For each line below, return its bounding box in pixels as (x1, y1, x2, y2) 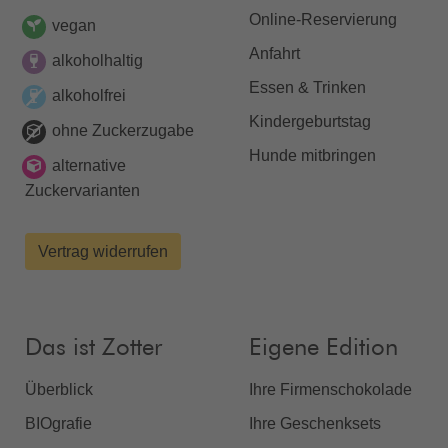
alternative (52, 156, 126, 174)
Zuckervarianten (25, 181, 140, 199)
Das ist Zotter (25, 335, 162, 360)
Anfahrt (249, 44, 300, 62)
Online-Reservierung (249, 10, 397, 28)
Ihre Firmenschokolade (249, 381, 412, 399)
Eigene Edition (249, 335, 398, 360)
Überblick (25, 381, 93, 399)
